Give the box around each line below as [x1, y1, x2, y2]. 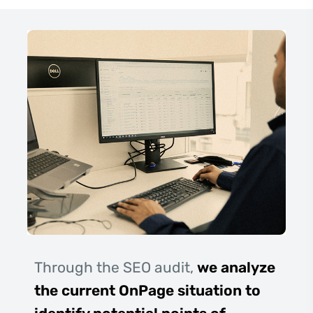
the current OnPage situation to [34, 282, 261, 300]
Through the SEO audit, [34, 259, 197, 277]
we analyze [197, 259, 275, 277]
